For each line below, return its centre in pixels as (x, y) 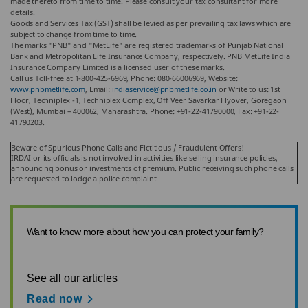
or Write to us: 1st (249, 89)
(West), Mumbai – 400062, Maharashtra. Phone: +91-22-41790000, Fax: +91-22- (145, 111)
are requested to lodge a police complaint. (85, 178)
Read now (55, 299)
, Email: (99, 89)
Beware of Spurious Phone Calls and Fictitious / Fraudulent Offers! (128, 147)
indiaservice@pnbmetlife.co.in (164, 89)
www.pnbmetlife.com (48, 89)
